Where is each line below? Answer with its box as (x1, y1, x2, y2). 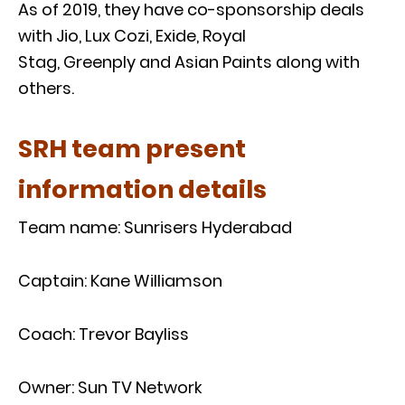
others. (18, 76, 74, 99)
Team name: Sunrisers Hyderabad (18, 215, 292, 239)
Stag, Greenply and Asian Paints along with (18, 50, 360, 73)
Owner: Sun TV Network (18, 375, 202, 399)
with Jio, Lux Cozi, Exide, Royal (18, 24, 246, 47)
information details (18, 172, 267, 206)
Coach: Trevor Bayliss (18, 322, 189, 345)
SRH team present (18, 131, 246, 165)
